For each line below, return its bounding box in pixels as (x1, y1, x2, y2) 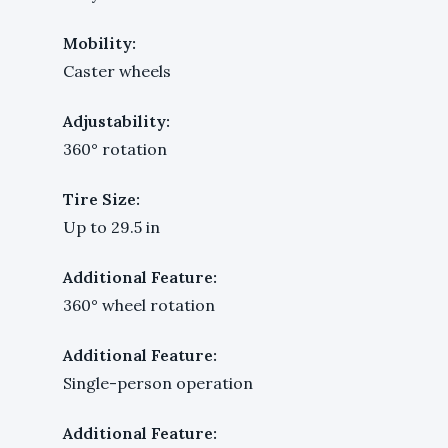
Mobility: (63, 32, 136, 53)
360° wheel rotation (63, 294, 215, 315)
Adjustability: (63, 110, 170, 131)
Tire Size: (63, 188, 140, 209)
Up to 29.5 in (63, 216, 160, 237)
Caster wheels (63, 60, 171, 81)
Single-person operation (63, 372, 253, 393)
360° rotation (63, 138, 167, 159)
